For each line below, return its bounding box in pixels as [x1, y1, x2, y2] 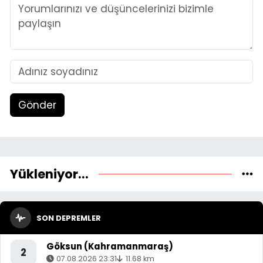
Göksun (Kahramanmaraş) [46, 240, 173, 253]
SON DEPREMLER [36, 212, 101, 224]
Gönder [18, 97, 56, 112]
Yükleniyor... [10, 165, 89, 183]
